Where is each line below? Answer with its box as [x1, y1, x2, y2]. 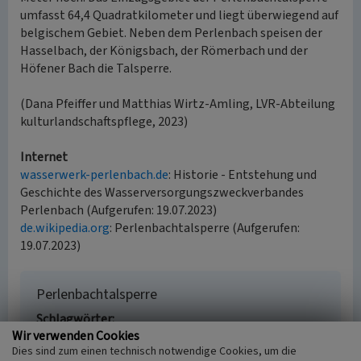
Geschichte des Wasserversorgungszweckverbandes [20, 184, 304, 201]
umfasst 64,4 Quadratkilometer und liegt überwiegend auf [20, 6, 338, 24]
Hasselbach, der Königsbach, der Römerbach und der [20, 42, 308, 60]
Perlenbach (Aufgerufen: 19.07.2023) [20, 201, 217, 219]
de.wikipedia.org [20, 219, 110, 237]
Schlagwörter [36, 310, 112, 328]
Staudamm [95, 328, 156, 346]
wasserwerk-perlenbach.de [20, 166, 168, 184]
